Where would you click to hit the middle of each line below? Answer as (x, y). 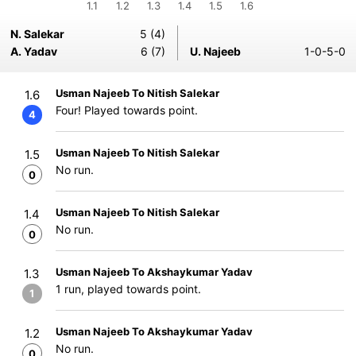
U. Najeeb (215, 51)
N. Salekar (37, 34)
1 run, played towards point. (128, 289)
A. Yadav (34, 51)
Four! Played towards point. (127, 110)
